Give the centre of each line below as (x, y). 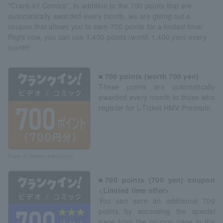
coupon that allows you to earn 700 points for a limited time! (106, 26)
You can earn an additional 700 (157, 200)
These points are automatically (157, 86)
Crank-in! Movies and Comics (41, 156)
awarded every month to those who (157, 97)
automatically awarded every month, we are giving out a (99, 16)
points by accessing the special (157, 211)
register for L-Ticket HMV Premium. (156, 107)
